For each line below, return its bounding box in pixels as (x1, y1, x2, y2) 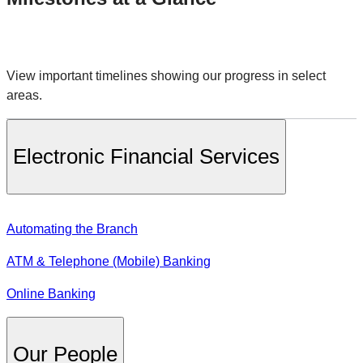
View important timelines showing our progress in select (6, 68, 326, 83)
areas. (6, 88, 42, 102)
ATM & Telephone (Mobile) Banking (6, 254, 211, 268)
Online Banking (6, 286, 96, 301)
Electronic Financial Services (13, 144, 280, 168)
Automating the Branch (6, 221, 138, 236)
